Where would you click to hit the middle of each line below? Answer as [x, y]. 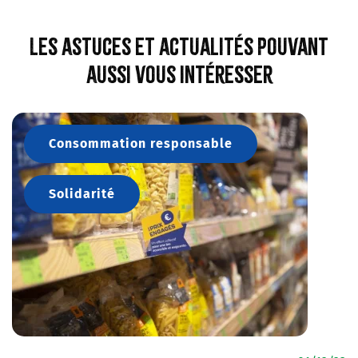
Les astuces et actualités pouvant [179, 47]
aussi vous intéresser [179, 75]
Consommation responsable [141, 143]
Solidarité [82, 194]
